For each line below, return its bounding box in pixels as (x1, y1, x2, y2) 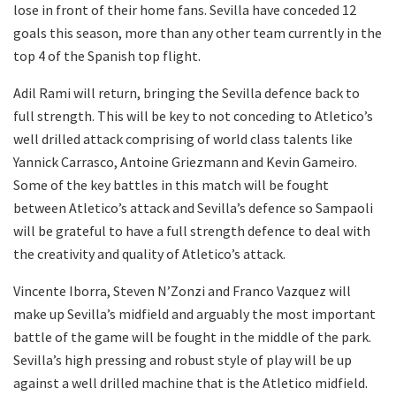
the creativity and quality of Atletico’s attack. (13, 245, 286, 263)
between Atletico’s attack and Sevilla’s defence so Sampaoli (13, 199, 373, 217)
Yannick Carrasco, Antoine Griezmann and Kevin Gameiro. (13, 153, 357, 171)
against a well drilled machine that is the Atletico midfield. (13, 374, 368, 392)
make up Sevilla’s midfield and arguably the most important (13, 305, 376, 324)
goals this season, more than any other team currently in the (13, 24, 382, 42)
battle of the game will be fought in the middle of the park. (13, 328, 371, 346)
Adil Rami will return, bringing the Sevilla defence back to (13, 84, 360, 103)
